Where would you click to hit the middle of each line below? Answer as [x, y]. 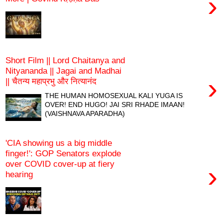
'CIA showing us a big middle [59, 143]
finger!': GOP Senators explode [63, 154]
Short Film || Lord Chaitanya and [65, 60]
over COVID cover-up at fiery [60, 164]
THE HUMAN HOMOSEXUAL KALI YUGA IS [114, 95]
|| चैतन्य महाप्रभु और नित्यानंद [51, 81]
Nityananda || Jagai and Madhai [63, 71]
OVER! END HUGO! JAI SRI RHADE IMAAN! [115, 104]
